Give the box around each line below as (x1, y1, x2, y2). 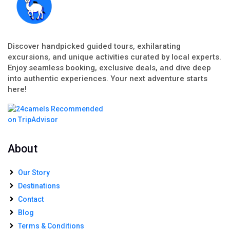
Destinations (18, 181, 60, 190)
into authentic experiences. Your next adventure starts (8, 73, 207, 83)
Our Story (18, 168, 50, 177)
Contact (18, 195, 44, 203)
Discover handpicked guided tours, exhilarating (8, 41, 181, 51)
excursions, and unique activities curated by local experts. (8, 52, 221, 62)
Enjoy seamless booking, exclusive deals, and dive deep (8, 63, 211, 72)
